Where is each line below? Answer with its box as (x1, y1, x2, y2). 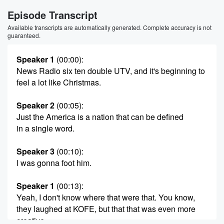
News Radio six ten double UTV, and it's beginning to (16, 65, 205, 76)
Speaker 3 (16, 145, 54, 157)
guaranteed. (7, 31, 40, 39)
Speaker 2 (16, 99, 54, 111)
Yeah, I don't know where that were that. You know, (16, 191, 195, 203)
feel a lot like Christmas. (16, 76, 101, 88)
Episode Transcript (7, 7, 97, 22)
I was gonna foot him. (16, 157, 91, 168)
